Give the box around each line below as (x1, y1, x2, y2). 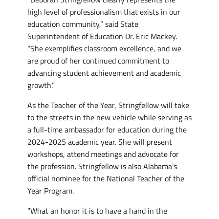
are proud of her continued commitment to (27, 54, 169, 66)
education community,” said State (27, 18, 138, 30)
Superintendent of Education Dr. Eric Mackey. (27, 30, 177, 42)
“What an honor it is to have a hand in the (27, 204, 167, 217)
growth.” (27, 79, 55, 91)
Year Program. (27, 184, 74, 197)
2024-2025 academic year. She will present (27, 135, 172, 148)
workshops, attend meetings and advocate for (27, 148, 179, 160)
